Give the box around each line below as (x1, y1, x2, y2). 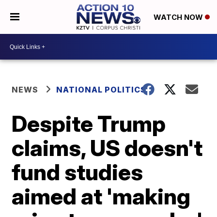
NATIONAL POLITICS (56, 85, 147, 94)
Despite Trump (12, 110, 166, 137)
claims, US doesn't (12, 134, 203, 161)
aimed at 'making (12, 183, 191, 210)
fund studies (12, 158, 143, 186)
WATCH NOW (153, 13, 205, 22)
